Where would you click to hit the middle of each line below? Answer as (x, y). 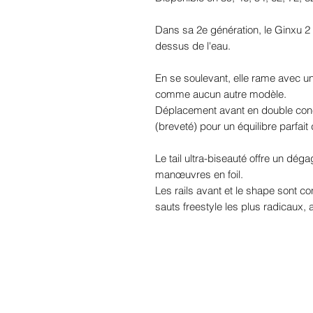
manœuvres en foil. (199, 174)
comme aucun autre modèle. (221, 94)
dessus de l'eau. (193, 45)
